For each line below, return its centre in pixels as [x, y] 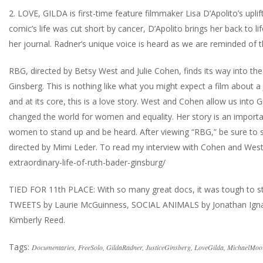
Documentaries [53, 247]
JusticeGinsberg [168, 247]
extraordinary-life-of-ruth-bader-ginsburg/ [87, 163]
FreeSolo [90, 247]
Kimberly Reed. [37, 220]
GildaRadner [124, 247]
